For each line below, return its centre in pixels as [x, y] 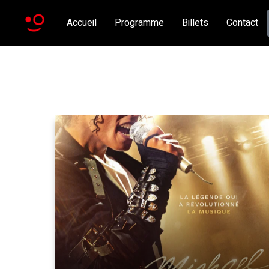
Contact [242, 23]
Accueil [82, 23]
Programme [139, 23]
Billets [195, 23]
